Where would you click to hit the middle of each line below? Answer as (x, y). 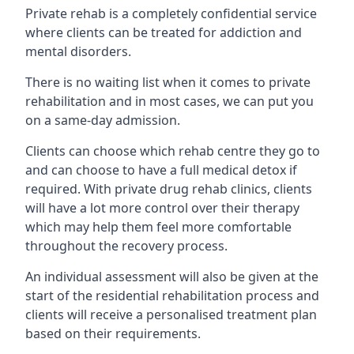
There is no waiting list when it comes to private (168, 82)
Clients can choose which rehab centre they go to (173, 151)
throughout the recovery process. (126, 246)
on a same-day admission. (103, 120)
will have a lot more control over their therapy (162, 208)
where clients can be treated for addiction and (164, 32)
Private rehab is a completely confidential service (171, 13)
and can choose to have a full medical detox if (161, 170)
